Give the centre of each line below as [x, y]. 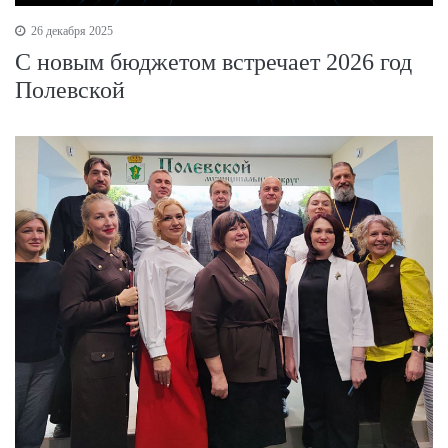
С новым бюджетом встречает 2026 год [213, 62]
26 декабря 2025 [70, 31]
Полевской [70, 90]
